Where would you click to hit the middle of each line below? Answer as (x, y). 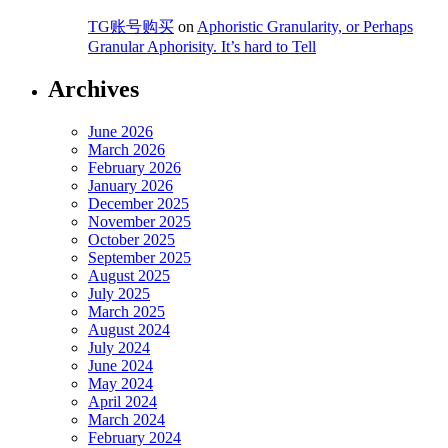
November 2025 (139, 222)
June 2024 (120, 366)
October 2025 (131, 240)
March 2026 (126, 150)
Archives (93, 89)
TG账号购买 (131, 27)
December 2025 (138, 204)
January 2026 (130, 186)
